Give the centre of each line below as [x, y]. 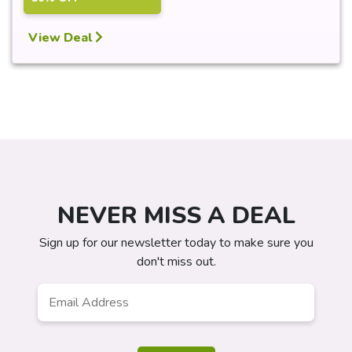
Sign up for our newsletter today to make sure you [176, 243]
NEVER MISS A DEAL [176, 216]
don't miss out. [176, 262]
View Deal [62, 38]
